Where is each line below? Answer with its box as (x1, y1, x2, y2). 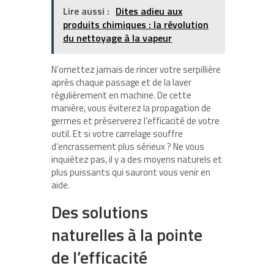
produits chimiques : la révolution (63, 17, 209, 32)
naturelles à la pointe (51, 221, 202, 247)
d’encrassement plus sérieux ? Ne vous (51, 139, 204, 154)
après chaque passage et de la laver (51, 75, 191, 89)
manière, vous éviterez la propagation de (51, 100, 211, 115)
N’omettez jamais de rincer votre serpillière (51, 62, 221, 76)
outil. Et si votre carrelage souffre (51, 126, 183, 141)
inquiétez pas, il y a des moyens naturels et (51, 152, 222, 166)
